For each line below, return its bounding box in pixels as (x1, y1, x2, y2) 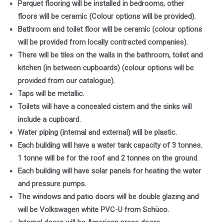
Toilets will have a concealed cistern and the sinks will (18, 102, 192, 111)
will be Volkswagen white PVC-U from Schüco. (18, 205, 169, 214)
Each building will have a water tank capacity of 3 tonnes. (18, 140, 202, 150)
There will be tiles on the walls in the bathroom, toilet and (18, 50, 203, 59)
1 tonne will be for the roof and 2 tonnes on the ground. (18, 153, 199, 163)
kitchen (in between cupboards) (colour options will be (18, 63, 194, 72)
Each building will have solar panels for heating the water (18, 166, 201, 175)
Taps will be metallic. (18, 89, 84, 98)
